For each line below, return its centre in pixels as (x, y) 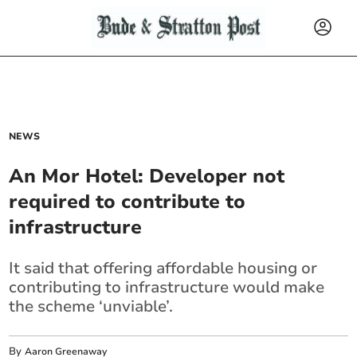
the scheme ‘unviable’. (91, 306)
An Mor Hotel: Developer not (147, 176)
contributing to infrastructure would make (167, 287)
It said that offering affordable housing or (163, 268)
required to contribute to (127, 202)
